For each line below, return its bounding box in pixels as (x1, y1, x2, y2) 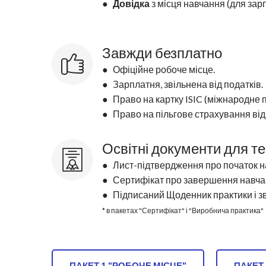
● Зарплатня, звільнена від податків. (102, 78, 263, 90)
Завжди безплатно (102, 43, 222, 61)
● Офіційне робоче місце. (102, 63, 215, 75)
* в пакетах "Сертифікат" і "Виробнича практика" (102, 205, 264, 215)
